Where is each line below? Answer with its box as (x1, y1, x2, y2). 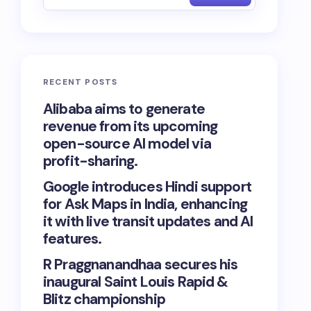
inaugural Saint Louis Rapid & (43, 272, 228, 292)
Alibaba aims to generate (43, 99, 205, 119)
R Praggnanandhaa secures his (43, 255, 238, 274)
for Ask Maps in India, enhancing (43, 194, 248, 214)
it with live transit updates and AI (43, 212, 253, 231)
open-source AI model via (43, 134, 211, 153)
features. (43, 229, 102, 249)
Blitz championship (43, 289, 165, 309)
